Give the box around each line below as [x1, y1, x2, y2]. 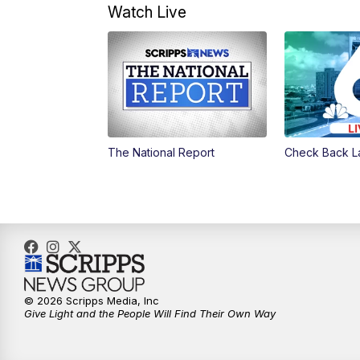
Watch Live [108, 2, 187, 22]
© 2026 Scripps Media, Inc [24, 294, 159, 308]
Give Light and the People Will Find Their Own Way [24, 307, 276, 321]
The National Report [108, 145, 215, 160]
